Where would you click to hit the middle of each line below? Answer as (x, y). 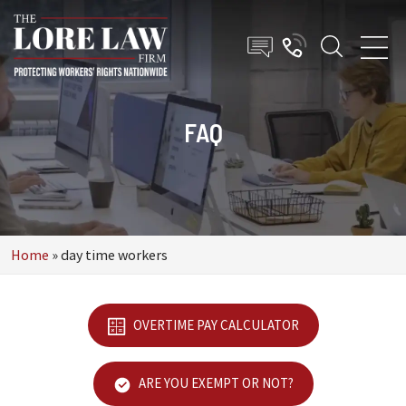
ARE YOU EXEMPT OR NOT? (214, 383)
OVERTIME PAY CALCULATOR (214, 325)
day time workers (114, 255)
